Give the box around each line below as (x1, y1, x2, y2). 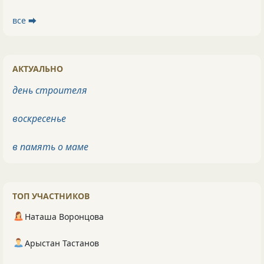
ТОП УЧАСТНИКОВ (12, 190, 90, 202)
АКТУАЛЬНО (12, 63, 63, 75)
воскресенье (12, 112, 66, 126)
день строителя (12, 84, 87, 97)
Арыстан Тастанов (25, 237, 99, 249)
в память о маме (12, 140, 88, 154)
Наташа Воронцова (25, 211, 104, 223)
